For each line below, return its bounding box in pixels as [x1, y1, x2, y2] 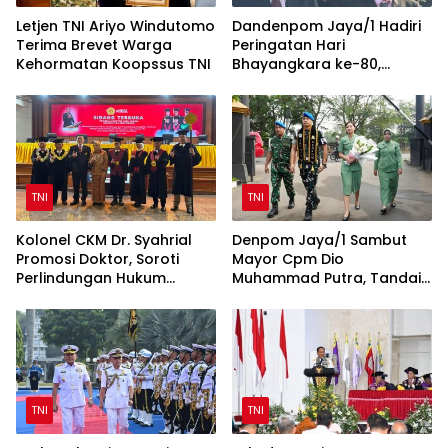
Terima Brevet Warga [16, 34, 172, 55]
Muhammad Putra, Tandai [232, 267, 421, 288]
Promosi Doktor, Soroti [16, 248, 179, 269]
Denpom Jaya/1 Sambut [232, 229, 407, 250]
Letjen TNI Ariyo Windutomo [16, 15, 215, 36]
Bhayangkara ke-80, [232, 53, 381, 74]
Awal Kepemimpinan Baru [232, 286, 419, 307]
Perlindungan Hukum [16, 267, 166, 288]
